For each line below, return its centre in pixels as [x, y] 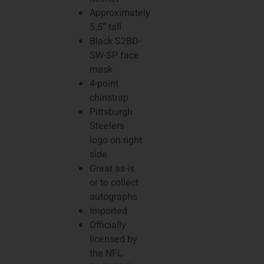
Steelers [107, 126]
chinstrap [109, 98]
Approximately [120, 13]
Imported [108, 211]
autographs [113, 197]
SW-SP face [114, 56]
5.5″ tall [105, 27]
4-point [104, 84]
